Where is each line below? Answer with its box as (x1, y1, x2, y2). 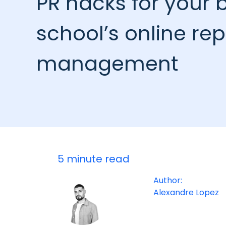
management (36, 49, 178, 78)
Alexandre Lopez (153, 187, 219, 198)
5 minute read (58, 152, 130, 166)
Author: (153, 175, 182, 186)
